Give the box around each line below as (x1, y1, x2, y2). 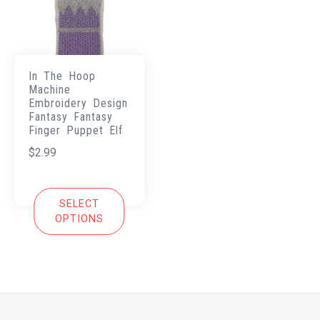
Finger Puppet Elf (29, 123, 123, 137)
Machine (29, 82, 71, 96)
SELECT (59, 197, 99, 210)
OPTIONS (54, 212, 104, 225)
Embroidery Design (29, 96, 128, 110)
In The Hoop (29, 69, 96, 83)
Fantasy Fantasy (29, 109, 113, 124)
